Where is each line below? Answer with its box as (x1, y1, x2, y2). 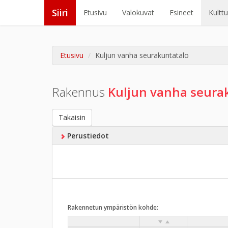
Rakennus (52, 83, 108, 100)
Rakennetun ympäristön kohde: (68, 203, 158, 212)
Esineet (169, 8, 193, 17)
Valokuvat (122, 8, 154, 17)
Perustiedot (65, 131, 109, 140)
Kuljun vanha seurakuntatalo (95, 50, 189, 60)
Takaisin (59, 112, 85, 122)
